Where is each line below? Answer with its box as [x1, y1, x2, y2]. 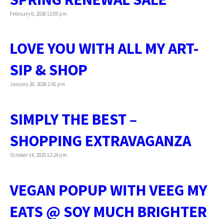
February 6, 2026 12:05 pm [10, 10, 67, 17]
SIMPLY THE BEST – [10, 109, 137, 129]
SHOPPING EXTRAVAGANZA [10, 131, 191, 151]
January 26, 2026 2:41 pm [10, 81, 65, 88]
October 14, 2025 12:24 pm [10, 151, 67, 158]
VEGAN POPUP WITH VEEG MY [10, 180, 207, 200]
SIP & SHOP [10, 60, 88, 80]
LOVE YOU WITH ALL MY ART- [10, 39, 198, 59]
